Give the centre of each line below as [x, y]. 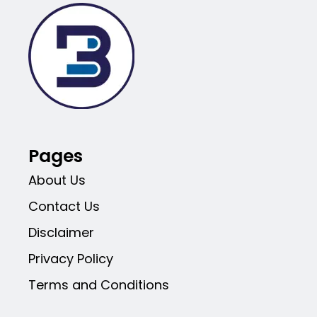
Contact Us [64, 207]
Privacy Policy [71, 259]
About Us [57, 180]
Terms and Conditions [99, 285]
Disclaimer [61, 233]
